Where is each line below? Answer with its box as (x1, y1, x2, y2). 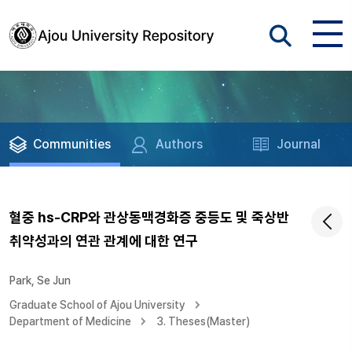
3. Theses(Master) (156, 315, 250, 328)
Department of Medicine (9, 315, 131, 328)
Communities (33, 137, 111, 152)
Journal (277, 137, 321, 152)
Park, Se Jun (9, 274, 71, 287)
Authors (156, 137, 203, 152)
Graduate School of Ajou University (9, 299, 185, 311)
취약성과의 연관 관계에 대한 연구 (9, 233, 198, 249)
